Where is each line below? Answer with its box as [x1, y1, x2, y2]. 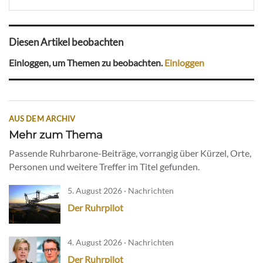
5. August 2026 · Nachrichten [68, 186, 174, 196]
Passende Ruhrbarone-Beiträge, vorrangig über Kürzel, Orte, [9, 147, 251, 159]
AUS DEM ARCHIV [9, 114, 76, 124]
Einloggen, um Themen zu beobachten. [9, 57, 164, 69]
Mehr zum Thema [9, 128, 103, 142]
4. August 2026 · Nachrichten [68, 237, 174, 248]
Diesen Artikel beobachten [9, 35, 123, 48]
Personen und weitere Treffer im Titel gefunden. [9, 161, 200, 173]
